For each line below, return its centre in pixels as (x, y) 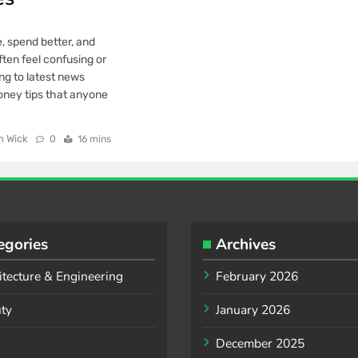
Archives (246, 245)
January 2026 (253, 310)
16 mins (94, 139)
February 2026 (257, 276)
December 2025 (260, 344)
